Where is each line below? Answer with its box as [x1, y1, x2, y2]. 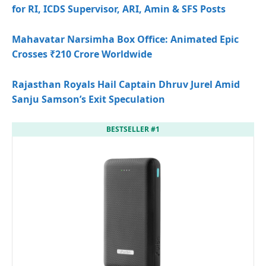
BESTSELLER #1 [106, 123, 160, 134]
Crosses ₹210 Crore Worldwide [12, 47, 152, 61]
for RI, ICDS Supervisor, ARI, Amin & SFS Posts [12, 2, 226, 15]
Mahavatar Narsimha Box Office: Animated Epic [12, 32, 239, 46]
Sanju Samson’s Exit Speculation [12, 92, 165, 106]
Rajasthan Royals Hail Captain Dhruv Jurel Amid [12, 77, 240, 91]
